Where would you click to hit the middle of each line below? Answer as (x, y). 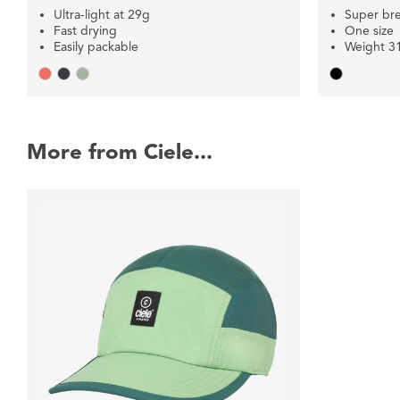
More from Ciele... (120, 152)
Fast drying (85, 31)
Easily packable (96, 47)
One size (369, 31)
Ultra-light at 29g (102, 15)
